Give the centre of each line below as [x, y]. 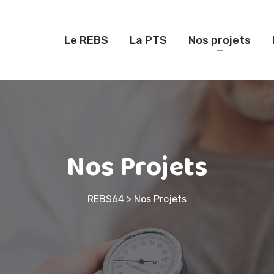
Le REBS [86, 40]
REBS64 [106, 199]
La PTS [148, 40]
